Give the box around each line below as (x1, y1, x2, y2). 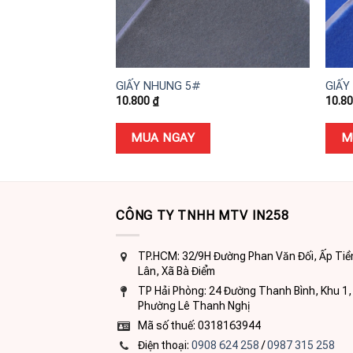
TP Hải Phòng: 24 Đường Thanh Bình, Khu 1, (138, 284, 351, 297)
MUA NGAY (131, 131, 195, 146)
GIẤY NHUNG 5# (115, 79, 201, 93)
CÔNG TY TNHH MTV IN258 (116, 208, 289, 224)
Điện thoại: (138, 338, 191, 351)
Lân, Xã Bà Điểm (138, 264, 215, 277)
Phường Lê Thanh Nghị (138, 299, 250, 312)
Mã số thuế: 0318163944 (138, 318, 261, 332)
